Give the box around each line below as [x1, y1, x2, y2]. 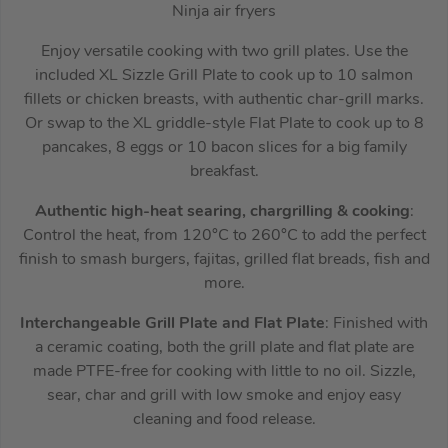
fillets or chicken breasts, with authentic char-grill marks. [24, 91, 424, 108]
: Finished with [325, 315, 428, 332]
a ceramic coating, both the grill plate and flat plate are [34, 339, 414, 356]
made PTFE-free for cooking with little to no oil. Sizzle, [32, 363, 416, 380]
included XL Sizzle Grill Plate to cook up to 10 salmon [35, 67, 413, 84]
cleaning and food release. [132, 411, 316, 428]
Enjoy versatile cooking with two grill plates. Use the [40, 43, 408, 60]
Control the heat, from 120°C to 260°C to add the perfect [22, 227, 426, 244]
